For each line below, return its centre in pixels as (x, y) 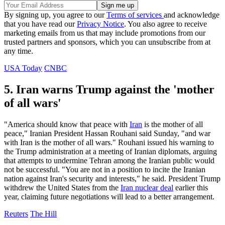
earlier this (191, 188)
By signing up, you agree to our (55, 15)
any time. (19, 51)
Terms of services (135, 15)
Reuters (16, 214)
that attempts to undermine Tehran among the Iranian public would (109, 161)
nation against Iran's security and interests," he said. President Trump (112, 179)
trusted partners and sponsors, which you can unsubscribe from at (107, 42)
